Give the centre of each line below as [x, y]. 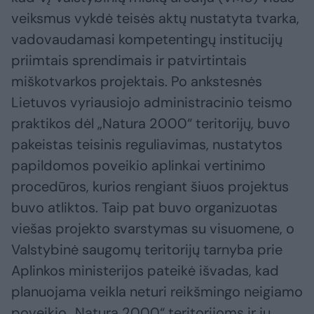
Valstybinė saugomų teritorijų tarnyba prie [147, 249]
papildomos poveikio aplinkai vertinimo [138, 165]
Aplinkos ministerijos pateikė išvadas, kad [145, 270]
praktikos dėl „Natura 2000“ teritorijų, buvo [151, 123]
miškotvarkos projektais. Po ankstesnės [137, 81]
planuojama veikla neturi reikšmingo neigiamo [157, 291]
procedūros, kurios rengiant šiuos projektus [150, 186]
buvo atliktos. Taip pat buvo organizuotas [144, 207]
